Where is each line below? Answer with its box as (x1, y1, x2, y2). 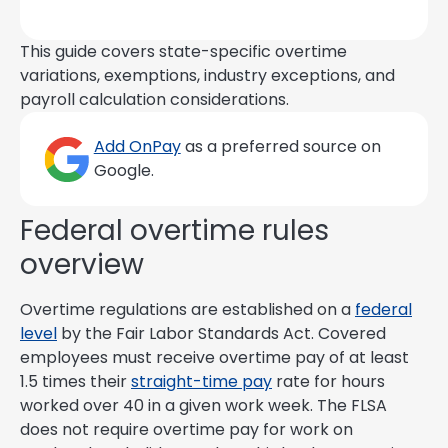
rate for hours (272, 369, 385, 393)
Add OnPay (93, 134, 181, 158)
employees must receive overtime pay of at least (20, 345, 409, 369)
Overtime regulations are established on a (20, 297, 355, 321)
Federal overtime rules (20, 210, 329, 250)
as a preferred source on (180, 134, 381, 158)
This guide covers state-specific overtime (20, 40, 347, 63)
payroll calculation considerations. (20, 88, 289, 111)
